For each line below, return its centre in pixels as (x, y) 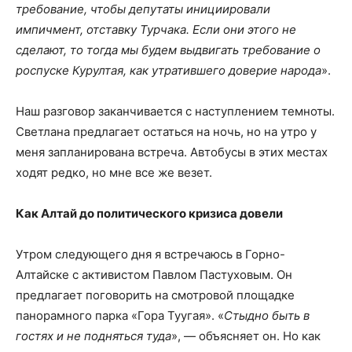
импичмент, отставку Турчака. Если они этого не (156, 29)
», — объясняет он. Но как (246, 335)
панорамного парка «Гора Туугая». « (120, 315)
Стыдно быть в (267, 315)
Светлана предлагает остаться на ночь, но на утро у (166, 131)
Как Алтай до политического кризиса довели (149, 213)
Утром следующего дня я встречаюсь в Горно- (150, 254)
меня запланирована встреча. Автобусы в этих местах (172, 152)
